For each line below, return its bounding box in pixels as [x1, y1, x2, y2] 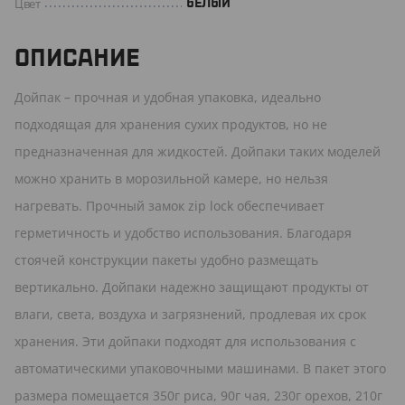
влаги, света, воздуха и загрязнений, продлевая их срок [14, 305, 366, 323]
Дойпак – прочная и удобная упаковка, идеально [14, 88, 321, 106]
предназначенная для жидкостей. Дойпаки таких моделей [14, 142, 381, 160]
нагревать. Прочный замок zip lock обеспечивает [14, 196, 325, 214]
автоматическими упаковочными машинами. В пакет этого [14, 359, 386, 377]
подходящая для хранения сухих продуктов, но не [14, 115, 327, 133]
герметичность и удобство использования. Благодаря [14, 223, 352, 241]
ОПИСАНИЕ [14, 47, 139, 70]
